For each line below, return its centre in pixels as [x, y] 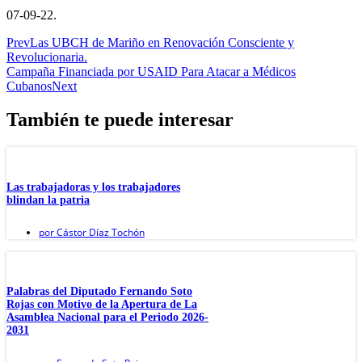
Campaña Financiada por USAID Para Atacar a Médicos [151, 71]
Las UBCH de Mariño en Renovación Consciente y [162, 42]
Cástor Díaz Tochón [99, 233]
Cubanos [29, 86]
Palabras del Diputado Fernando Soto [99, 292]
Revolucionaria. [47, 57]
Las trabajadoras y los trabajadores [93, 187]
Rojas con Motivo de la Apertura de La [102, 305]
